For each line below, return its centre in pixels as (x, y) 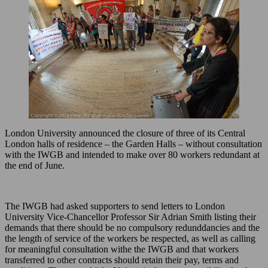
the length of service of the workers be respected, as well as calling (130, 239)
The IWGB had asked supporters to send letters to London (115, 206)
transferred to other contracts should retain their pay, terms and (122, 260)
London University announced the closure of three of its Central (125, 133)
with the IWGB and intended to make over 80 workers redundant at (132, 155)
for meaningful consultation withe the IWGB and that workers (122, 249)
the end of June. (35, 166)
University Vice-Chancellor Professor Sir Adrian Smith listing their (130, 217)
